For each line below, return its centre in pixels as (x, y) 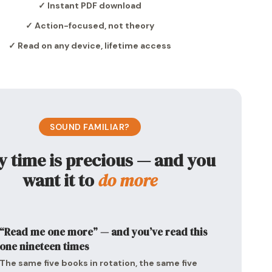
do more (128, 180)
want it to (60, 180)
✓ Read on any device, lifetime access (90, 46)
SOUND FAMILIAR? (90, 127)
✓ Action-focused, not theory (90, 25)
